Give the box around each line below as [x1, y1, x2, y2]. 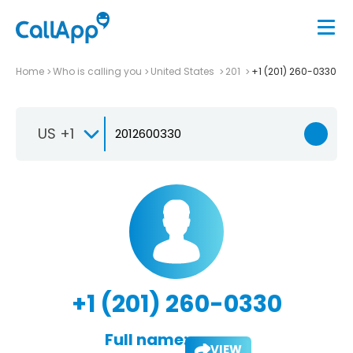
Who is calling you [53, 64, 142, 78]
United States [150, 64, 217, 78]
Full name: [104, 328, 188, 351]
